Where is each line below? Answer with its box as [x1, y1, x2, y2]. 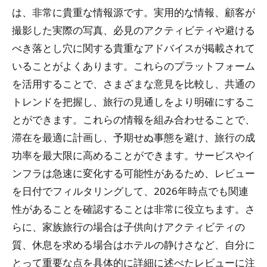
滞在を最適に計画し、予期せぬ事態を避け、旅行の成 [12, 130, 255, 144]
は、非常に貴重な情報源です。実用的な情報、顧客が [12, 5, 255, 19]
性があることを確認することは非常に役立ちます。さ [12, 201, 255, 216]
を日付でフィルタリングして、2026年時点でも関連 [12, 184, 249, 198]
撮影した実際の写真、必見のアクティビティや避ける [12, 23, 255, 37]
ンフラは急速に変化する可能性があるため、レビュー [12, 166, 255, 180]
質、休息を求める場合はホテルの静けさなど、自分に [12, 237, 255, 252]
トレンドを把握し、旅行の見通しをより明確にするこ [12, 94, 255, 108]
